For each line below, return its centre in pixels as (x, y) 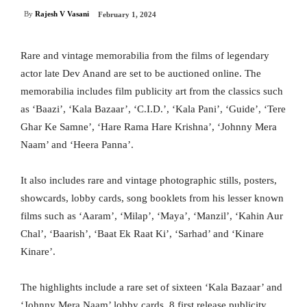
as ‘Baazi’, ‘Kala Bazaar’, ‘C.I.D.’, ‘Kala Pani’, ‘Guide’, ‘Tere (153, 109)
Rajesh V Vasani (62, 14)
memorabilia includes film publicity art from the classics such (152, 91)
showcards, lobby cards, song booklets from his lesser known (152, 198)
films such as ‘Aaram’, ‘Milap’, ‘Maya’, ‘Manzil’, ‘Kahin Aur (152, 216)
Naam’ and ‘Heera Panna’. (77, 145)
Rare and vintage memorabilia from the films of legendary (145, 56)
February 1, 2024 (127, 15)
